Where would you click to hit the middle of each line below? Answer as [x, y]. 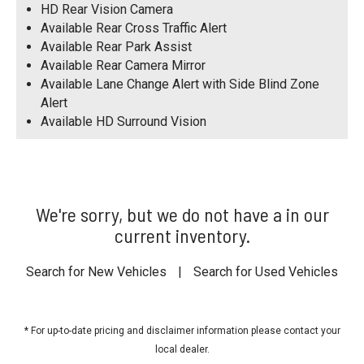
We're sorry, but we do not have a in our [182, 214]
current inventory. [182, 235]
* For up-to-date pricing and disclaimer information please [154, 330]
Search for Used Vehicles [266, 271]
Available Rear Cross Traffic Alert [134, 28]
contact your [312, 330]
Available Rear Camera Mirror [123, 65]
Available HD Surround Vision [123, 121]
